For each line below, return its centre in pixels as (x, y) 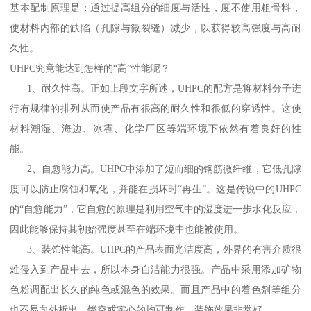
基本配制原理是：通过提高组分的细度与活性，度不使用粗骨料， (155, 7)
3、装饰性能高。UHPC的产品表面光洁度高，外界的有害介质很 (155, 249)
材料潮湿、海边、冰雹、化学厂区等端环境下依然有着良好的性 (155, 128)
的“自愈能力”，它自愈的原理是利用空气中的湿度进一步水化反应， (155, 209)
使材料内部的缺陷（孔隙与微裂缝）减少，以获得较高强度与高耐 (155, 27)
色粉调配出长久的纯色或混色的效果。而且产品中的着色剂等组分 (155, 289)
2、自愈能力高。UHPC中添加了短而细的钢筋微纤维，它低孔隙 (155, 168)
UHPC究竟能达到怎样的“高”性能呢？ (90, 68)
